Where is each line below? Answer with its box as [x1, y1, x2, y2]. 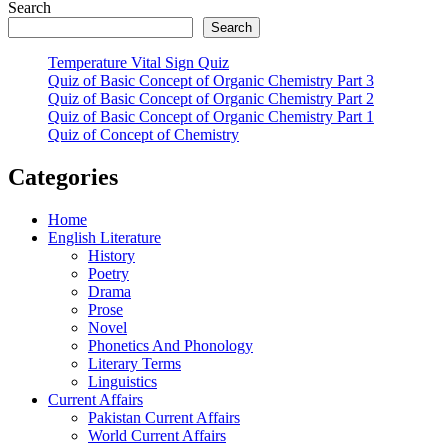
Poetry [88, 264, 129, 282]
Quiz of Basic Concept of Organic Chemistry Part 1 [48, 107, 374, 125]
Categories [8, 163, 118, 190]
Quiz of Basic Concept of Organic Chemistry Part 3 [48, 71, 374, 89]
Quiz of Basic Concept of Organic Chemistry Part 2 [48, 89, 374, 107]
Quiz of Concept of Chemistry [48, 125, 239, 143]
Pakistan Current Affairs [88, 408, 240, 426]
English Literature [48, 228, 161, 246]
